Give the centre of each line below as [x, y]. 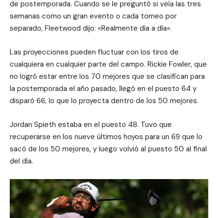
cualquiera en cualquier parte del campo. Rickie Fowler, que [108, 64]
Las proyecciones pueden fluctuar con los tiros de [94, 52]
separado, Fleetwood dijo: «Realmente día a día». [91, 28]
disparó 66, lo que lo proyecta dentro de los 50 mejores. [104, 100]
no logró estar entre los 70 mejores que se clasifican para [107, 76]
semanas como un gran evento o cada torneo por [93, 16]
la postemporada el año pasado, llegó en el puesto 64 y [103, 88]
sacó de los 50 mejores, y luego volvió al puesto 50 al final [108, 149]
